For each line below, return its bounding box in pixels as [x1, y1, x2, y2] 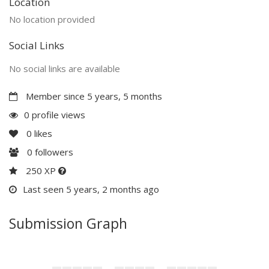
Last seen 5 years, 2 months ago [23, 183, 159, 195]
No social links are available [9, 62, 120, 74]
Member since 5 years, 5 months [23, 89, 162, 102]
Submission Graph [9, 213, 127, 233]
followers [32, 145, 73, 158]
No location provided [9, 13, 95, 25]
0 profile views [24, 108, 85, 121]
